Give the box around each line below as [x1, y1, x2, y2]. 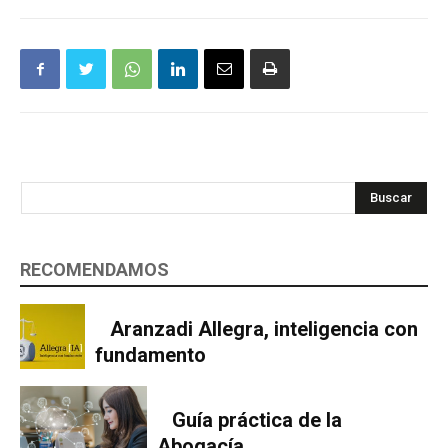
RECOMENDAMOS [20, 259, 169, 281]
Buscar [370, 190, 412, 206]
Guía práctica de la [172, 407, 343, 432]
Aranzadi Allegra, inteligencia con [109, 316, 418, 341]
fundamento [94, 342, 206, 367]
